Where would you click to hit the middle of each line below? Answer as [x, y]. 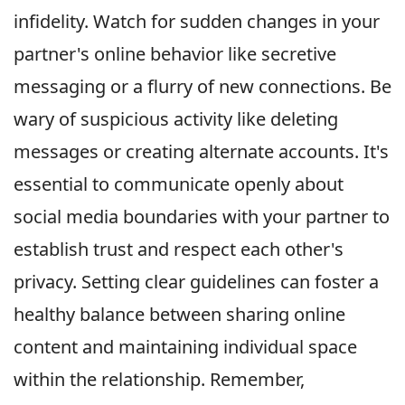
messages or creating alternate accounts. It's [201, 152]
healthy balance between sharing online [179, 315]
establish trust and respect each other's [179, 250]
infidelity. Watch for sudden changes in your [197, 22]
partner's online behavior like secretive [175, 54]
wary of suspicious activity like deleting [176, 119]
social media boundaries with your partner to [202, 217]
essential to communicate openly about [179, 184]
